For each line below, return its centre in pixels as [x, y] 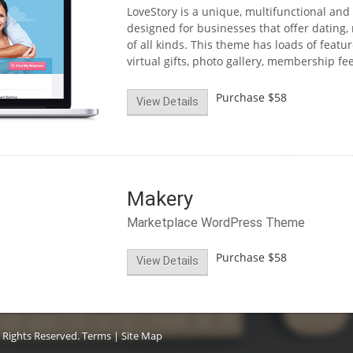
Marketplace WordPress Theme [216, 223]
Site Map [142, 336]
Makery [160, 198]
